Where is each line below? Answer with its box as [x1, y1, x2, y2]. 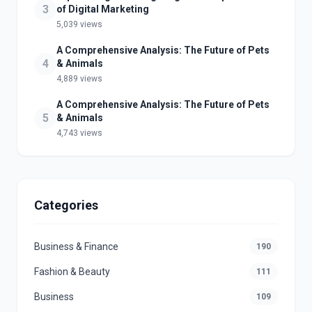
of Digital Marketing [56, 3, 149, 15]
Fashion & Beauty [34, 266, 110, 278]
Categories [34, 198, 98, 213]
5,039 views [56, 19, 102, 30]
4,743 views [56, 128, 102, 139]
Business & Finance [34, 241, 118, 253]
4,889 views [56, 74, 102, 84]
